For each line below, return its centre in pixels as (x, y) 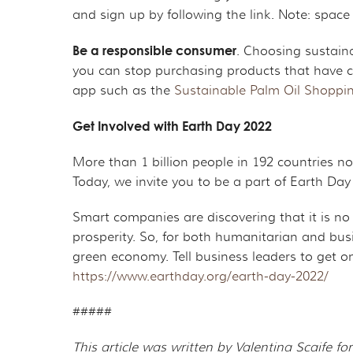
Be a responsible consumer (154, 50)
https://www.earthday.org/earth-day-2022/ (201, 276)
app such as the (123, 90)
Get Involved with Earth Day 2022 (172, 126)
